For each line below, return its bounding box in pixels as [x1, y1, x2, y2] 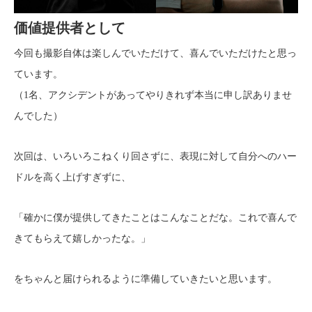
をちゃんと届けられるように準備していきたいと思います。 [14, 273, 277, 284]
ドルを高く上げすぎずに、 [14, 171, 131, 182]
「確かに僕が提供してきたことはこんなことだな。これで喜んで [14, 212, 297, 223]
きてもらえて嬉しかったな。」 [14, 233, 150, 244]
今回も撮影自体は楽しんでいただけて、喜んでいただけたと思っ [14, 47, 297, 58]
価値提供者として [14, 20, 125, 36]
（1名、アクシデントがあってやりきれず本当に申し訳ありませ [14, 89, 292, 100]
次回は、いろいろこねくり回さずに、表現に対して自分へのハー [14, 150, 297, 162]
